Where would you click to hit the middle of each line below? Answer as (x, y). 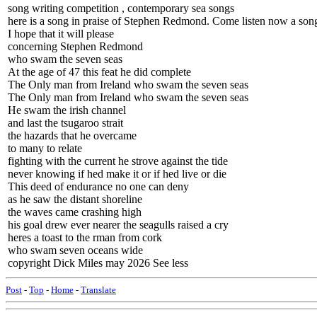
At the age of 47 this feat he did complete (99, 72)
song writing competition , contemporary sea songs (121, 8)
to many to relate (45, 148)
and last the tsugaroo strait (65, 123)
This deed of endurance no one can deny (98, 186)
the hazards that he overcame (72, 136)
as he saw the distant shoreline (75, 199)
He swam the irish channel (67, 110)
